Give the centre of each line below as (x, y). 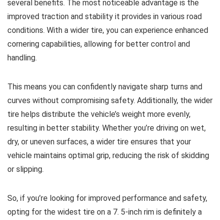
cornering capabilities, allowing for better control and (99, 44)
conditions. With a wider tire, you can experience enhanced (108, 30)
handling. (22, 58)
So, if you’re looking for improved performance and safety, (107, 198)
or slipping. (26, 169)
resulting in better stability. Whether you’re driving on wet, (107, 128)
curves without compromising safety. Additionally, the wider (110, 100)
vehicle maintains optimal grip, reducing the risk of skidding (108, 155)
